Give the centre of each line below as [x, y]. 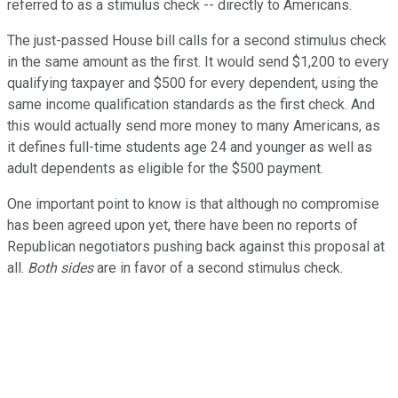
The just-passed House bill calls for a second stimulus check [197, 40]
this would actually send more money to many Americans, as [194, 125]
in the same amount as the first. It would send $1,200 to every [198, 61]
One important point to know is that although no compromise [193, 203]
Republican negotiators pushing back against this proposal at [196, 246]
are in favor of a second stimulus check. [218, 267]
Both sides [60, 267]
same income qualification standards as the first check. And [191, 104]
